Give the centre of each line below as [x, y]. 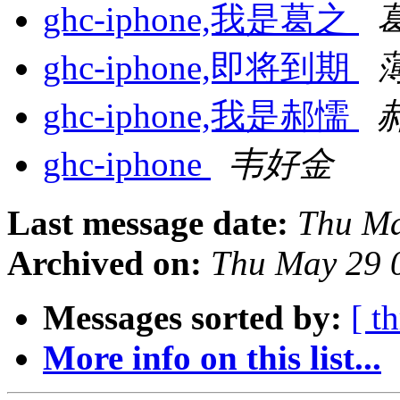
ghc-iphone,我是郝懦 [201, 116]
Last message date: [148, 223]
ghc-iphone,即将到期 [201, 68]
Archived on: [104, 263]
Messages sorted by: [192, 318]
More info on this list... [212, 358]
